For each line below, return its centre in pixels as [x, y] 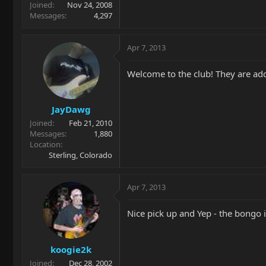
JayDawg [71, 109]
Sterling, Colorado [80, 155]
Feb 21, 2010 [91, 123]
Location [45, 144]
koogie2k [71, 249]
